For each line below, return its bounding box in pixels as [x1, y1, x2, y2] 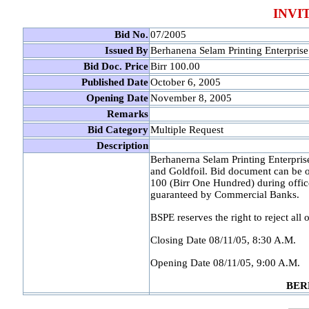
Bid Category [87, 124, 148, 135]
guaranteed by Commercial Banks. [150, 189, 299, 200]
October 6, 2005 [150, 77, 221, 88]
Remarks [106, 108, 148, 119]
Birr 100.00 [150, 61, 200, 72]
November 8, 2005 [150, 92, 232, 103]
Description [96, 140, 148, 151]
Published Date [81, 77, 148, 88]
